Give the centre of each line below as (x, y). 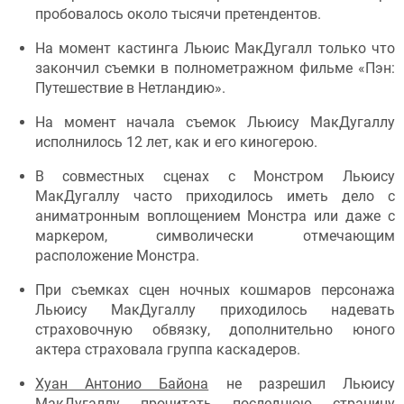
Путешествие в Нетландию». (130, 88)
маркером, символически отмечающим (215, 236)
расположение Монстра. (117, 256)
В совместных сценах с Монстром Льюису (215, 177)
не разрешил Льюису (302, 384)
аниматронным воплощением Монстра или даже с (215, 216)
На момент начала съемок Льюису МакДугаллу (215, 123)
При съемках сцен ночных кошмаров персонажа (215, 290)
